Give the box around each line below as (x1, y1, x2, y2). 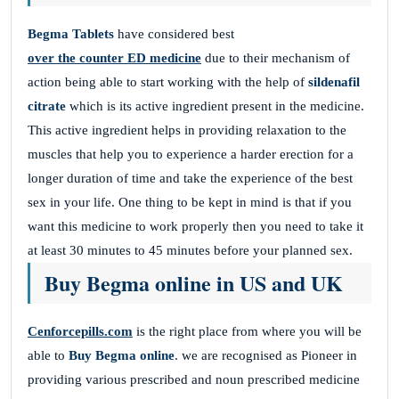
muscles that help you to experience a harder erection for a (28, 146, 354, 161)
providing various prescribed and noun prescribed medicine (28, 371, 360, 387)
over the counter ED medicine (28, 50, 201, 65)
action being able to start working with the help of (28, 74, 308, 89)
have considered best (118, 26, 234, 41)
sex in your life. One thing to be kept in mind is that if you (28, 194, 352, 209)
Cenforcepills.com (28, 323, 133, 338)
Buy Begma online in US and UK (45, 266, 343, 298)
